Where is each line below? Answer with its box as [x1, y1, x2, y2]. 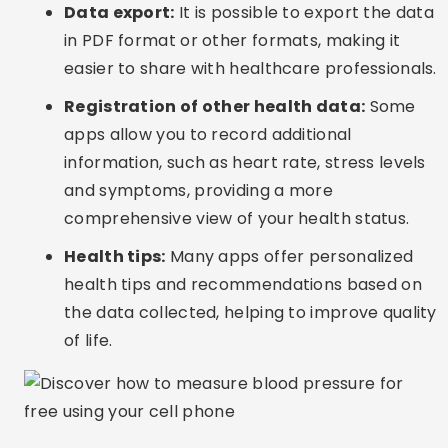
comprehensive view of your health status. [64, 207, 410, 230]
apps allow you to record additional [64, 123, 352, 146]
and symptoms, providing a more [64, 179, 334, 202]
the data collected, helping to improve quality [64, 301, 437, 324]
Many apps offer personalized [165, 245, 414, 268]
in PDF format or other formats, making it [64, 29, 401, 52]
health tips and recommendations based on [64, 273, 422, 296]
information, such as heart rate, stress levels [64, 151, 426, 174]
